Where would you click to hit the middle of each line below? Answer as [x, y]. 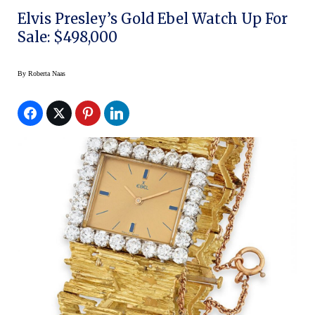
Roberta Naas [47, 73]
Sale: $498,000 [67, 37]
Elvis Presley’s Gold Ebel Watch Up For [153, 18]
